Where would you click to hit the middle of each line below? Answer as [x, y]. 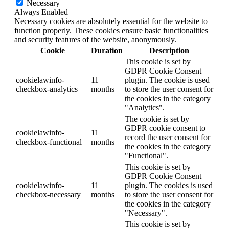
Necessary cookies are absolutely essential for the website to [111, 21]
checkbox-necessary [48, 195]
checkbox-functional [49, 142]
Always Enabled [41, 12]
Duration [107, 51]
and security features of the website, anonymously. [95, 40]
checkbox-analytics [47, 89]
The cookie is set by [157, 119]
